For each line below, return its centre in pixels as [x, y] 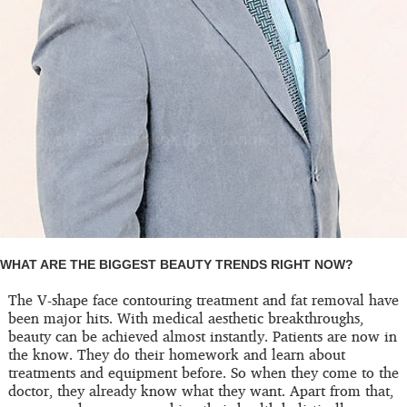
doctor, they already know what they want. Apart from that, [200, 391]
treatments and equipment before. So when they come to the [203, 373]
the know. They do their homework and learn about [176, 355]
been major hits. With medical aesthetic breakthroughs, [185, 318]
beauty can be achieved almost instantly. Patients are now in [202, 337]
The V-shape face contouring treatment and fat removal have [203, 300]
